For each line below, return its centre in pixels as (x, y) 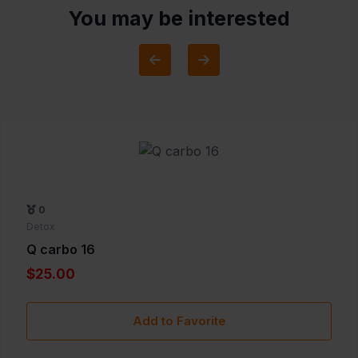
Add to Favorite (179, 321)
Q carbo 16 (61, 250)
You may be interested (179, 18)
